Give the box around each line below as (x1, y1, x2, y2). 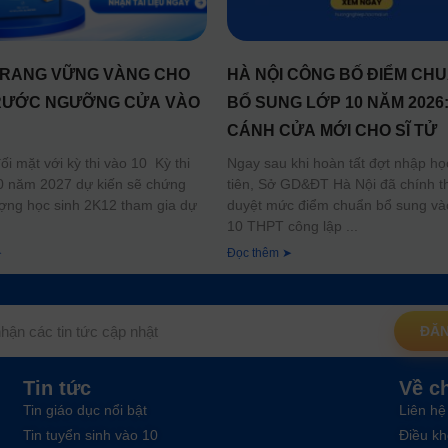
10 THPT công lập (226, 218, 342, 235)
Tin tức (22, 377, 91, 400)
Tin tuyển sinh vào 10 (22, 427, 158, 444)
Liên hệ (398, 402, 446, 419)
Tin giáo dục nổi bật (22, 402, 147, 419)
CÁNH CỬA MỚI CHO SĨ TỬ (226, 122, 437, 140)
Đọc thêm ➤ (226, 246, 292, 261)
